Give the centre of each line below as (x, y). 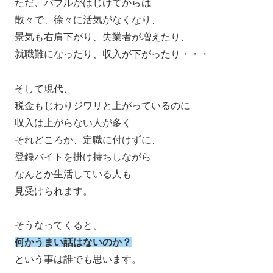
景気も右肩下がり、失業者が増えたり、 (102, 37)
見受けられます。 (54, 191)
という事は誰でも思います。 (78, 260)
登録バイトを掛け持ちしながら (83, 157)
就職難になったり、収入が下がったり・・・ (112, 54)
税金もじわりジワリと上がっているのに (102, 105)
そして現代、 (44, 88)
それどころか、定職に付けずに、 (88, 140)
